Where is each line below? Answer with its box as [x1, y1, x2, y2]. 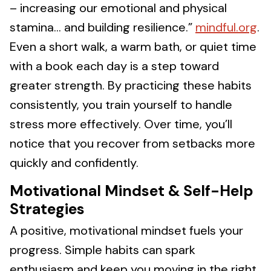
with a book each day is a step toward [10, 58, 219, 74]
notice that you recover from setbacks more [10, 135, 255, 151]
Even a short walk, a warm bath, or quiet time [10, 39, 256, 54]
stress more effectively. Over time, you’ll [10, 116, 232, 132]
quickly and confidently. [10, 155, 139, 171]
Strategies [10, 199, 85, 219]
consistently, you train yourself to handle [10, 97, 232, 113]
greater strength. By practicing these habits [10, 77, 252, 93]
